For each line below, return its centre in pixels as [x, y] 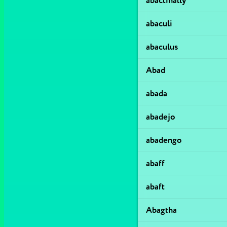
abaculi [159, 24]
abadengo [164, 140]
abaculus [162, 47]
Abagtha [161, 210]
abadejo [161, 117]
